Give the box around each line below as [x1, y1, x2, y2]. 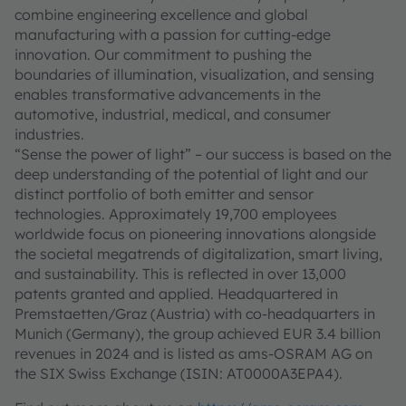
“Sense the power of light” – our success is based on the [14, 145, 391, 163]
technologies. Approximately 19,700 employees [14, 205, 337, 223]
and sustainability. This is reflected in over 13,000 [14, 265, 346, 283]
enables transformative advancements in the [14, 85, 321, 103]
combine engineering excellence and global [14, 5, 308, 24]
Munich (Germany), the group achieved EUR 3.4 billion [14, 324, 381, 343]
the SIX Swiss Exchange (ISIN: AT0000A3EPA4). [14, 364, 346, 382]
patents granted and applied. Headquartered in [14, 285, 338, 303]
